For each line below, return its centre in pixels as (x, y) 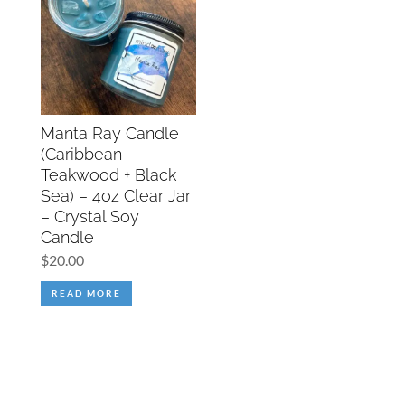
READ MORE (86, 292)
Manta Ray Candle (109, 133)
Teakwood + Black (108, 174)
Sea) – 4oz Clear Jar (115, 195)
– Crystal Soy (89, 216)
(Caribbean (81, 154)
